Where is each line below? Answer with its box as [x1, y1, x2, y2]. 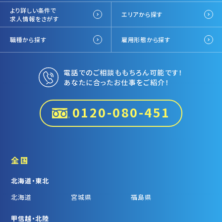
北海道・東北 [11, 175, 49, 185]
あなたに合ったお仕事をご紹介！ [63, 77, 170, 87]
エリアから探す [121, 10, 163, 19]
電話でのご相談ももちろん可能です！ [63, 67, 183, 77]
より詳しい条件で [10, 5, 56, 14]
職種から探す [10, 35, 47, 44]
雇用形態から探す [121, 35, 170, 44]
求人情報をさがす [10, 14, 59, 23]
